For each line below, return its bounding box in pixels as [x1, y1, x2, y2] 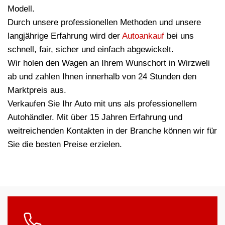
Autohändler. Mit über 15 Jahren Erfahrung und [8, 113, 182, 123]
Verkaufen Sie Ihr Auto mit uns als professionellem [8, 99, 197, 109]
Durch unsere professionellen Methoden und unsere [8, 18, 201, 28]
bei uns [164, 31, 194, 41]
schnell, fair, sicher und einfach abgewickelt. [8, 45, 174, 55]
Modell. [8, 4, 35, 14]
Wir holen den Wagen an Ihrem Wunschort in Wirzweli [8, 58, 210, 68]
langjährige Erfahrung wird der [8, 31, 122, 41]
